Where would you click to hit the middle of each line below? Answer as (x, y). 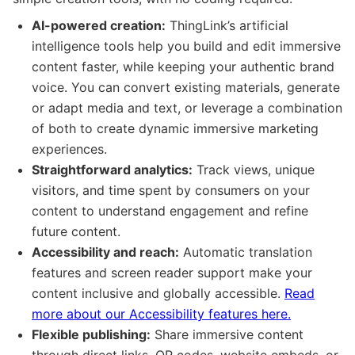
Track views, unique (254, 169)
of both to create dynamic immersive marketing (175, 128)
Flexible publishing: (91, 334)
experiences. (69, 149)
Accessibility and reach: (105, 252)
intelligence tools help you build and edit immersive (186, 46)
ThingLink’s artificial (227, 25)
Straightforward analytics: (112, 169)
